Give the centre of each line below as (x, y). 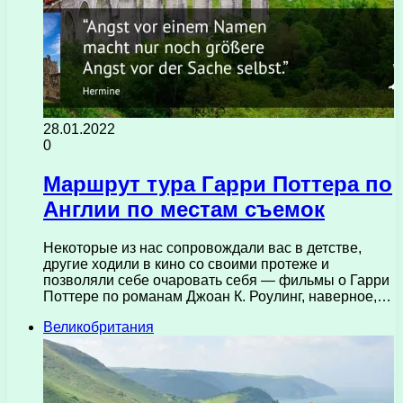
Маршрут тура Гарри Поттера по (218, 184)
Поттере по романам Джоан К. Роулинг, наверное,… (217, 297)
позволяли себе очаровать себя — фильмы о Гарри (216, 281)
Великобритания (99, 327)
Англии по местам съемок (184, 210)
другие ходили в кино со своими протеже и (186, 264)
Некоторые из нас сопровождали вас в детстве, (202, 248)
